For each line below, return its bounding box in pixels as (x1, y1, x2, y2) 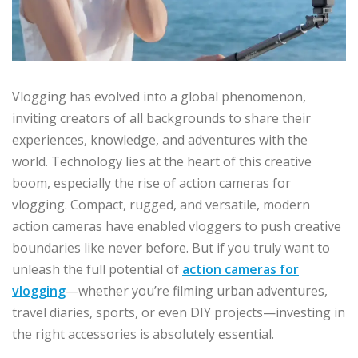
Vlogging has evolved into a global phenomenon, (12, 87, 306, 105)
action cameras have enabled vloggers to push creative (12, 217, 341, 235)
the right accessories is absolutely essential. (12, 324, 274, 343)
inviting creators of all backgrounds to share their (12, 109, 311, 127)
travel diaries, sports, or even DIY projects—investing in (12, 303, 345, 321)
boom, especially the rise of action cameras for (12, 173, 291, 192)
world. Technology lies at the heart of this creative (12, 152, 312, 170)
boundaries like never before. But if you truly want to (12, 238, 330, 257)
